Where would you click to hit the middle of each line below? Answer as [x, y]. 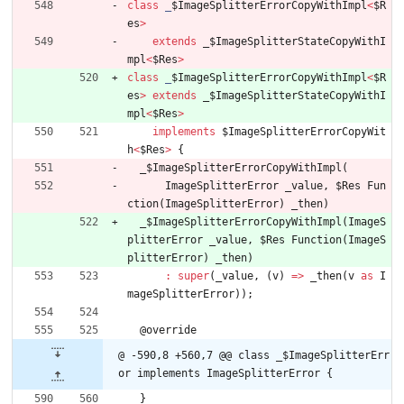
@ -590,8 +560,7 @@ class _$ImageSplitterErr [254, 356]
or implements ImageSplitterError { [225, 374]
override [171, 331]
